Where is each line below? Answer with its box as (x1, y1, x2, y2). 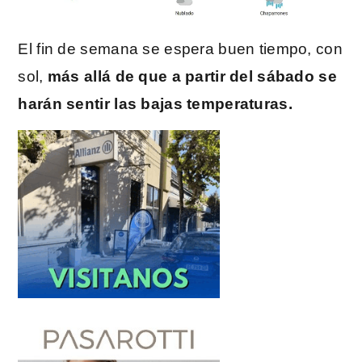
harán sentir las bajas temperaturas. (18, 95, 293, 113)
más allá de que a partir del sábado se (47, 68, 337, 86)
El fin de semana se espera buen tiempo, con (18, 40, 343, 58)
